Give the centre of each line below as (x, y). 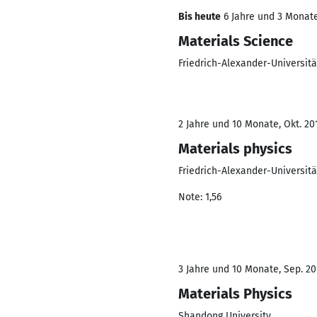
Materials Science (236, 41)
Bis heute (200, 17)
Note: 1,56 (200, 197)
